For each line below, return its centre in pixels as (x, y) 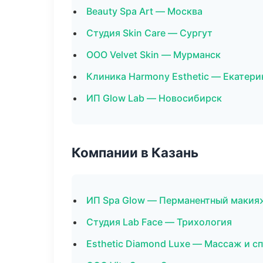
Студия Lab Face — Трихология (159, 222)
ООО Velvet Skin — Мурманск (154, 55)
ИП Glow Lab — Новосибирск (154, 98)
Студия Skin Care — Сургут (149, 33)
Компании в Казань (135, 152)
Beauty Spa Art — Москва (144, 11)
